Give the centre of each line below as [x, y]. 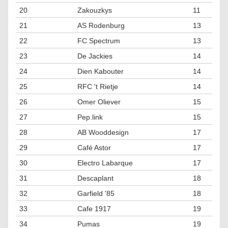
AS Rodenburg [101, 25]
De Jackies [95, 56]
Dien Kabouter [100, 71]
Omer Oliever [99, 102]
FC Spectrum [98, 41]
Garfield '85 [96, 193]
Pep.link [90, 117]
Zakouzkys [94, 10]
